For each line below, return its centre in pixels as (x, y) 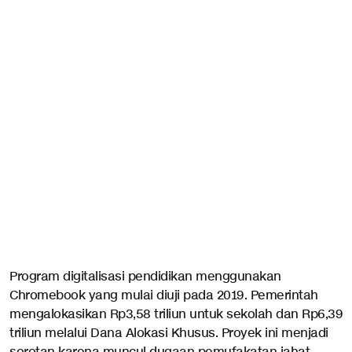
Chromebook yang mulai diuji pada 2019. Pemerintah (164, 296)
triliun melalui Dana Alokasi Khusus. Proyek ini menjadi (169, 334)
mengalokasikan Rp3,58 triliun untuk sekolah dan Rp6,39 (176, 315)
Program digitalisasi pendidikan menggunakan (145, 277)
